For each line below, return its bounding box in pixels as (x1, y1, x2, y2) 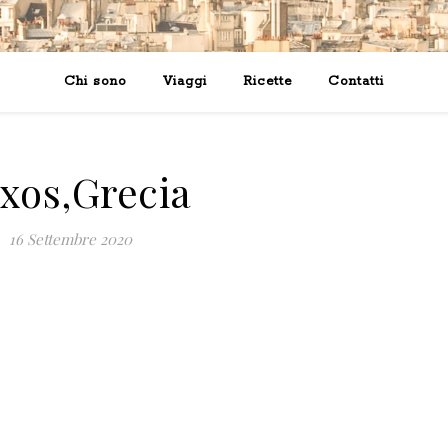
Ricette (243, 73, 292, 90)
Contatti (328, 73, 384, 90)
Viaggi (163, 73, 207, 90)
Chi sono (64, 73, 127, 90)
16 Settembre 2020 (9, 229, 132, 249)
